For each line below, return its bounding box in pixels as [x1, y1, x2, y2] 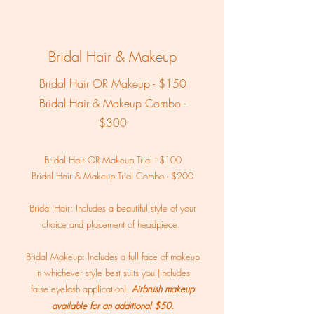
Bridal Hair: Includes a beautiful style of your [29, 202, 196, 214]
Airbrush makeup [132, 282, 194, 295]
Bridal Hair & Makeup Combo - [39, 95, 186, 111]
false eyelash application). [31, 282, 132, 295]
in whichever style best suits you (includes [35, 266, 190, 279]
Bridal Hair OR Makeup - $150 [39, 76, 186, 91]
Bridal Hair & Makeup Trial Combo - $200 [32, 170, 193, 182]
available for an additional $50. [51, 299, 174, 312]
